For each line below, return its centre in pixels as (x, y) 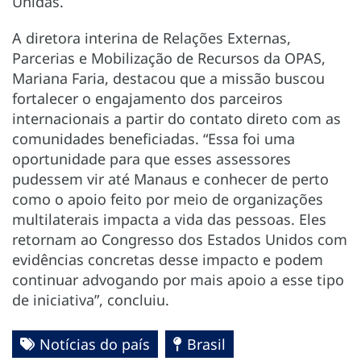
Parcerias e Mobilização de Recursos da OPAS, (169, 58)
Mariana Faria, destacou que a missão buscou (168, 78)
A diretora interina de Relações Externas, (151, 37)
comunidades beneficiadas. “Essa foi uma (154, 138)
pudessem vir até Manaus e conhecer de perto (170, 178)
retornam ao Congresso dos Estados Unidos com (180, 239)
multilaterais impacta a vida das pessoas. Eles (169, 219)
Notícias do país (95, 344)
